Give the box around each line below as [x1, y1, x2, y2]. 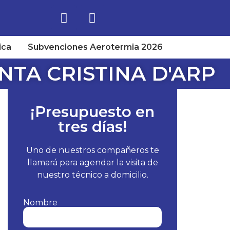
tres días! [57, 118, 127, 136]
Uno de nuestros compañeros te [26, 145, 159, 155]
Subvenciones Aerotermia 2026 [27, 42, 163, 52]
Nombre [23, 198, 57, 208]
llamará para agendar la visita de [27, 158, 158, 167]
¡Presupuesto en [30, 103, 155, 121]
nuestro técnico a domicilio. [36, 170, 148, 180]
